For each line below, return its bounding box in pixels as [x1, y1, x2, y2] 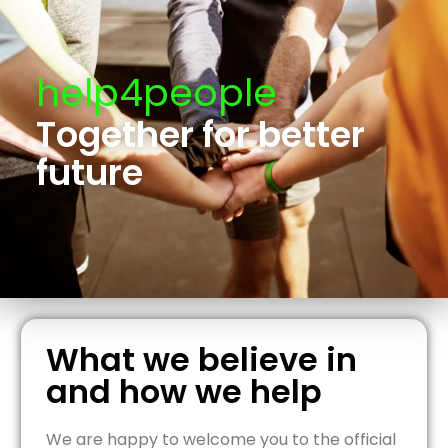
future [36, 147, 143, 197]
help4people [36, 65, 277, 119]
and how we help [46, 368, 322, 414]
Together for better [36, 109, 365, 159]
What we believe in [46, 336, 357, 382]
